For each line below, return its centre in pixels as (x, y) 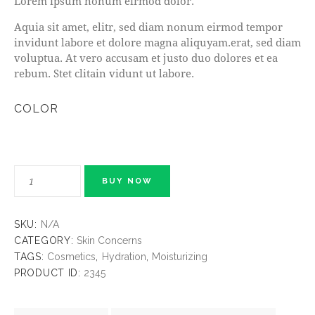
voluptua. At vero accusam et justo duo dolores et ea (146, 58)
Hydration (124, 257)
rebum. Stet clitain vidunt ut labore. (104, 73)
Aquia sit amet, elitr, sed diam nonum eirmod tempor (148, 27)
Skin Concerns (109, 241)
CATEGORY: (45, 241)
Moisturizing (180, 257)
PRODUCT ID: (49, 273)
